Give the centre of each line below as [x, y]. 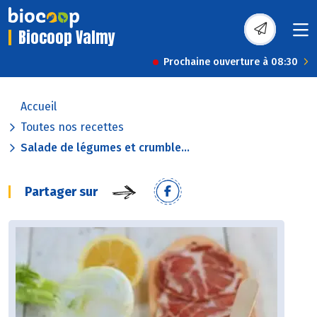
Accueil [39, 107]
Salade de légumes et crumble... [105, 148]
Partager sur [61, 192]
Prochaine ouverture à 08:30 [231, 62]
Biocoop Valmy [67, 38]
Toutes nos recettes [72, 127]
